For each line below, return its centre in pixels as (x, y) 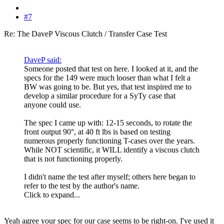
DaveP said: (43, 59)
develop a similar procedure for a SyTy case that (100, 95)
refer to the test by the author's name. (82, 185)
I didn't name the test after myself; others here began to (110, 176)
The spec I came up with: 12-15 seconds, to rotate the (108, 122)
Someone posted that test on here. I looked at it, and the (111, 68)
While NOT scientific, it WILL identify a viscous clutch (112, 149)
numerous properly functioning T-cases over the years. (109, 140)
